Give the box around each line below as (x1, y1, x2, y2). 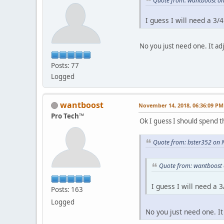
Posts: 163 (51, 184, 83, 194)
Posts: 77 (51, 60, 79, 70)
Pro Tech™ (51, 111, 84, 120)
